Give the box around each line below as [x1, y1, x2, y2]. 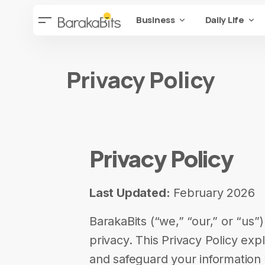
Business [136, 14, 175, 26]
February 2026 [170, 186, 255, 200]
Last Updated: [89, 186, 170, 200]
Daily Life [205, 14, 244, 26]
